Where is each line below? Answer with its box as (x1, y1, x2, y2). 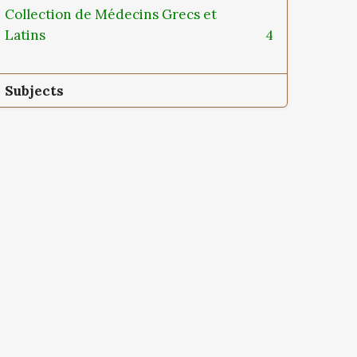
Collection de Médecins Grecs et (5, 5, 217, 23)
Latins (5, 25, 49, 44)
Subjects (5, 81, 64, 100)
